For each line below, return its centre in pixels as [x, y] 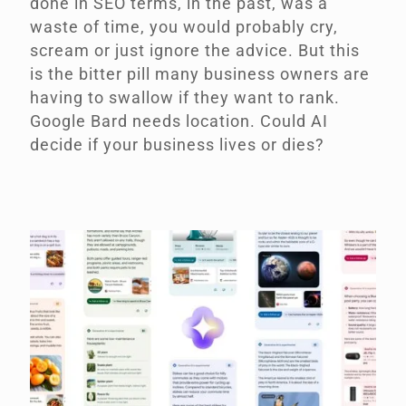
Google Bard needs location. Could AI [179, 121]
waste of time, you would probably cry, [184, 27]
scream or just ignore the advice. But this [195, 51]
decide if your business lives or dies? [177, 145]
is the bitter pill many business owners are [200, 74]
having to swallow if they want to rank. [185, 98]
